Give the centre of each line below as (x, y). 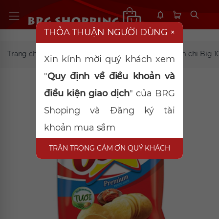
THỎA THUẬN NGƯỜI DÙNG (107, 32)
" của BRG (152, 93)
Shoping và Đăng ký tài (109, 110)
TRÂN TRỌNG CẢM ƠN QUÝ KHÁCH (109, 148)
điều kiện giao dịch (87, 93)
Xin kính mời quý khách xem (109, 59)
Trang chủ (24, 54)
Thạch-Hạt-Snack (86, 54)
